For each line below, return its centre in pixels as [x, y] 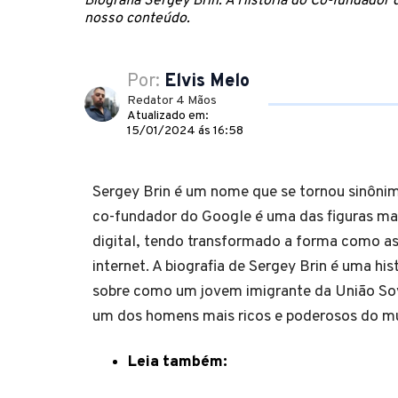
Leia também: [178, 362]
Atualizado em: [168, 115]
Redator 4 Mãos [172, 100]
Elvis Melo [207, 81]
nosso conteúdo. [137, 18]
